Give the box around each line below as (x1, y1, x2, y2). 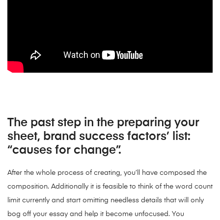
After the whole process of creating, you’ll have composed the (7, 169, 207, 177)
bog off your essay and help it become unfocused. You (7, 211, 184, 218)
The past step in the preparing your (7, 117, 199, 129)
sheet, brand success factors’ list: (7, 131, 191, 143)
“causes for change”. (7, 144, 121, 157)
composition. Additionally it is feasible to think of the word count (7, 183, 213, 191)
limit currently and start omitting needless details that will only (7, 197, 204, 204)
